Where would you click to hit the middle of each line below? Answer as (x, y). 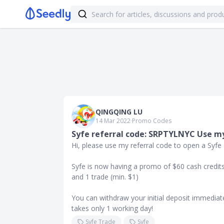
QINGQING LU (119, 112)
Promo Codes (152, 121)
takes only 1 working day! (112, 208)
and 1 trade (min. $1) (105, 177)
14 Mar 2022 (113, 121)
